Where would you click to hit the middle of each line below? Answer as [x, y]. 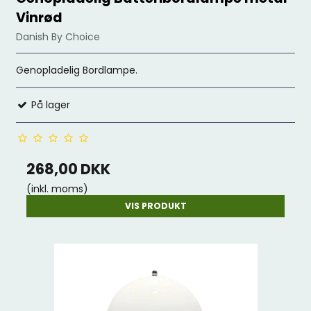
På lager [50, 105]
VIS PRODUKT [155, 206]
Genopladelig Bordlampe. [77, 70]
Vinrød [40, 18]
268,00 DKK [69, 169]
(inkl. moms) [58, 189]
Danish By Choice [58, 37]
